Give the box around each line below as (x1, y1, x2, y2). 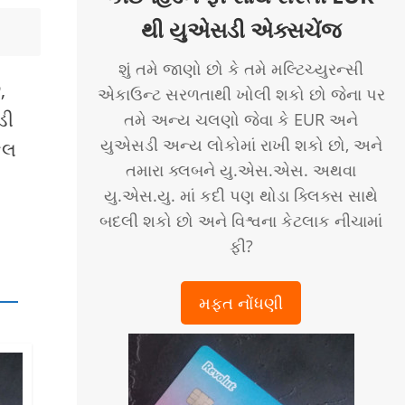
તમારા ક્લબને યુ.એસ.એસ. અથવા (126, 159, 357, 181)
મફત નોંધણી (199, 292, 284, 314)
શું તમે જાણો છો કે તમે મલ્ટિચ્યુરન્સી (118, 58, 364, 80)
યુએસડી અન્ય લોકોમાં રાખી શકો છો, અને (99, 134, 382, 155)
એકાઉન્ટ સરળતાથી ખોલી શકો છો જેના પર (97, 83, 385, 105)
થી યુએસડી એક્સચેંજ (140, 14, 342, 44)
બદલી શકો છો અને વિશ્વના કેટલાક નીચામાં (99, 210, 383, 231)
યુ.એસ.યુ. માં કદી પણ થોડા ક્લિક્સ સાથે (104, 184, 379, 206)
